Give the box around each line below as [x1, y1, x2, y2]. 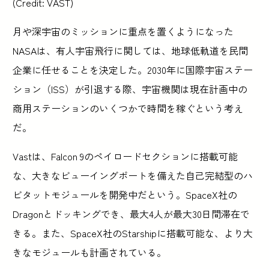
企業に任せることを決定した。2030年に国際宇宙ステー [13, 62, 253, 77]
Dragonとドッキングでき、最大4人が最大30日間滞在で [13, 206, 250, 221]
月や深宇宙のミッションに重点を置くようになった [13, 23, 234, 38]
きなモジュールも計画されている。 [13, 244, 167, 259]
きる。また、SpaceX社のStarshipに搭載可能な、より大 [13, 225, 253, 240]
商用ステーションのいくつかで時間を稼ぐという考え [13, 100, 244, 115]
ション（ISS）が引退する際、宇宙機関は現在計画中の [13, 81, 248, 96]
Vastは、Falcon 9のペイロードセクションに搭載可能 [13, 148, 238, 163]
